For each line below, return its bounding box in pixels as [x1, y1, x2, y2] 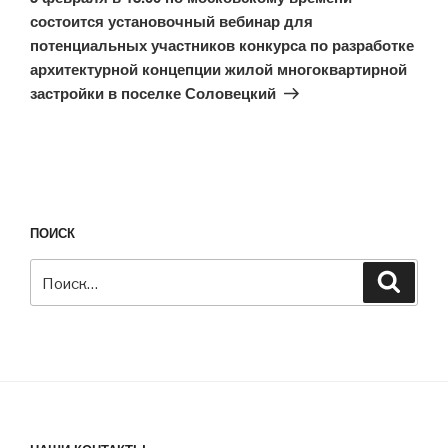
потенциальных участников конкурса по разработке [30, 33, 414, 56]
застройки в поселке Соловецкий [30, 81, 276, 104]
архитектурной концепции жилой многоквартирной [30, 57, 407, 80]
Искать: [30, 260, 86, 283]
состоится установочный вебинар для [30, 9, 313, 32]
